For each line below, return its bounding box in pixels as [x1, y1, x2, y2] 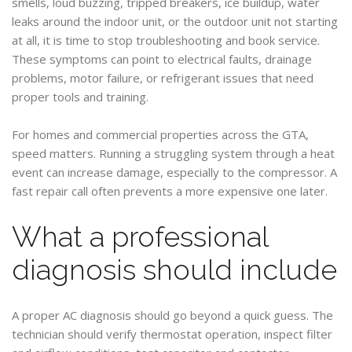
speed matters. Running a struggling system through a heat [12, 145, 335, 161]
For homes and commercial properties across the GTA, [12, 126, 309, 142]
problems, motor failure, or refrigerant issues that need [12, 70, 313, 86]
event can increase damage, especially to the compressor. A [12, 164, 337, 180]
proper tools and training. [12, 89, 148, 104]
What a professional [12, 220, 268, 253]
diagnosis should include [12, 253, 337, 286]
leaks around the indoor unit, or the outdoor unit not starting [12, 13, 338, 29]
